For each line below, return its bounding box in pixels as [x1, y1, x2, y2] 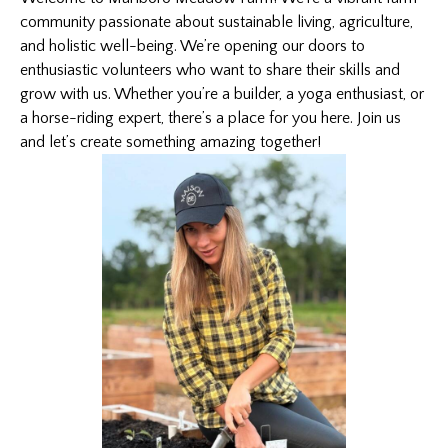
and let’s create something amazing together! [20, 133, 321, 152]
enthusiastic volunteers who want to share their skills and [20, 61, 400, 80]
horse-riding [32, 109, 114, 128]
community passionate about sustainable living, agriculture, [20, 13, 413, 32]
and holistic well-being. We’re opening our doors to [20, 37, 365, 56]
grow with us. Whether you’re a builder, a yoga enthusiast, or [20, 85, 424, 104]
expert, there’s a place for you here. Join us [114, 109, 401, 128]
